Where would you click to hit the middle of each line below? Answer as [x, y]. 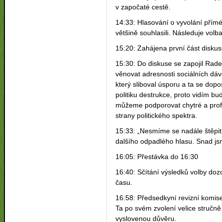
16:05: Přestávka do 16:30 [157, 156]
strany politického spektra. [157, 115]
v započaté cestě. [143, 7]
